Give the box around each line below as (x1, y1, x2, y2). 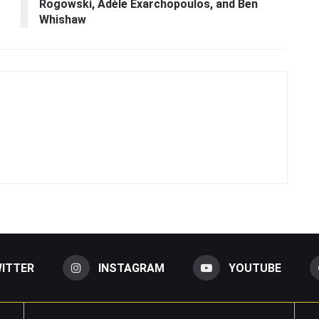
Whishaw (39, 13, 86, 27)
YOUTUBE (228, 261, 281, 276)
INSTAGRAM (98, 261, 164, 276)
